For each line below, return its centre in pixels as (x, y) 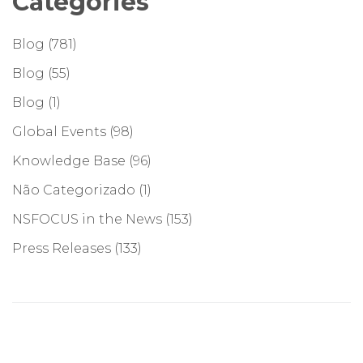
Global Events (59, 132)
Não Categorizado (74, 190)
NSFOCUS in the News (87, 220)
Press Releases (62, 249)
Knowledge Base (69, 161)
